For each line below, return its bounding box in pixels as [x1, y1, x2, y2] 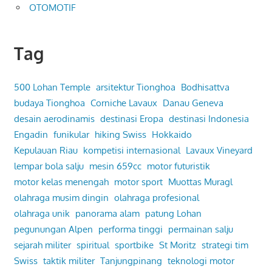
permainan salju [168, 223, 233, 235]
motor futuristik [146, 160, 210, 172]
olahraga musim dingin [13, 191, 109, 203]
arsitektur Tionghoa [95, 81, 175, 93]
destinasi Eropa [100, 112, 163, 124]
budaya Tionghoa [13, 97, 85, 109]
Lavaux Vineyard [185, 144, 253, 156]
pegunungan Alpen [13, 223, 93, 235]
